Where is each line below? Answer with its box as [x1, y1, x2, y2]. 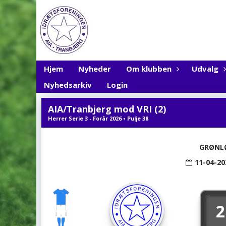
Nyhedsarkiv [44, 80, 92, 90]
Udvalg [192, 64, 218, 74]
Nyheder [78, 64, 111, 74]
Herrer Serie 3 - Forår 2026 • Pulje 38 [48, 115, 148, 122]
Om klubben [126, 64, 172, 74]
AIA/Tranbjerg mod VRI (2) [48, 103, 166, 115]
